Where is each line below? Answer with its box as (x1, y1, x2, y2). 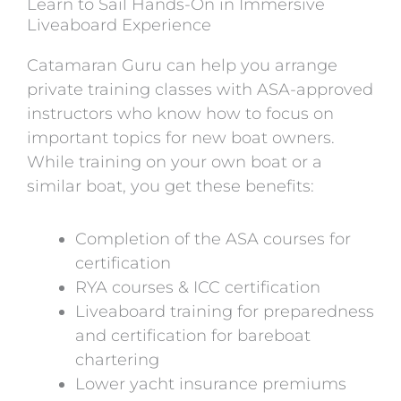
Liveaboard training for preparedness (75, 301, 374, 321)
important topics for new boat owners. (27, 128, 335, 149)
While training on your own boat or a (27, 152, 322, 173)
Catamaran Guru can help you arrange (27, 55, 337, 76)
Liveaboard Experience (27, 15, 211, 36)
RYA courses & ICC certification (75, 277, 320, 297)
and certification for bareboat (75, 325, 311, 346)
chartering (75, 349, 159, 370)
